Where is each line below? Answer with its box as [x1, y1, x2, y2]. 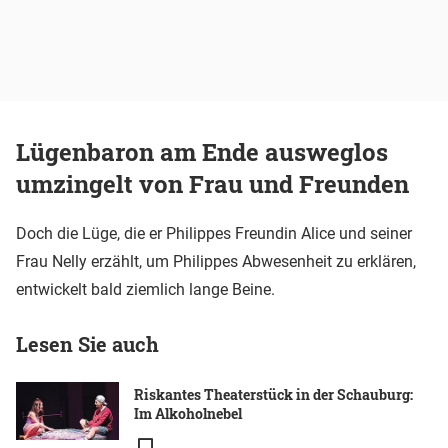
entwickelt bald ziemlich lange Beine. [16, 280, 275, 300]
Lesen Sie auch [16, 331, 159, 358]
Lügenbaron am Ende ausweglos [16, 136, 388, 169]
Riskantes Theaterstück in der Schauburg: [134, 385, 413, 405]
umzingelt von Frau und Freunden [16, 168, 409, 201]
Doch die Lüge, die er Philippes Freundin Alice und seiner [16, 224, 412, 244]
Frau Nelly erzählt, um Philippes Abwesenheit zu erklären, [16, 252, 416, 272]
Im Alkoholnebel [134, 404, 242, 424]
